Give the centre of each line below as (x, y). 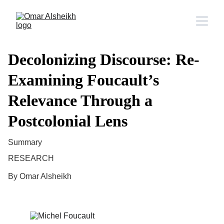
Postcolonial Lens (68, 121)
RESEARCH (31, 158)
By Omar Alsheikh (40, 176)
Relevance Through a (80, 100)
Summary (25, 142)
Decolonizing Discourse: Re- (104, 59)
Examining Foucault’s (83, 80)
